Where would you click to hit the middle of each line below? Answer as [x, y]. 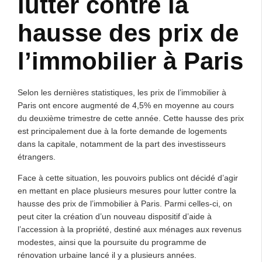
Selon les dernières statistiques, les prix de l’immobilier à [122, 92]
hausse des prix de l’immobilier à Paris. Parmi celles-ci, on [125, 204]
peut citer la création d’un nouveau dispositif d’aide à [115, 216]
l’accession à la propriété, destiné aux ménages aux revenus [130, 229]
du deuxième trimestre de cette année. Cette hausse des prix [131, 118]
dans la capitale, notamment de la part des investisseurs [122, 144]
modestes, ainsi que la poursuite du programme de [112, 242]
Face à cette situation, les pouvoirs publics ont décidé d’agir [128, 178]
